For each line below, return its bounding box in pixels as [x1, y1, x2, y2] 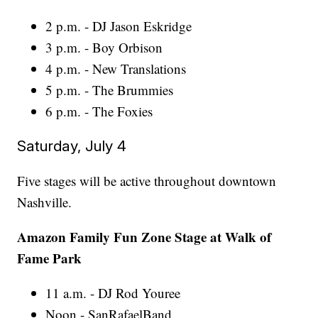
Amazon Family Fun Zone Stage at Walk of [17, 227, 272, 247]
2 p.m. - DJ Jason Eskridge [45, 17, 192, 35]
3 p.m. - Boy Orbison [45, 38, 163, 57]
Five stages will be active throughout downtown [17, 172, 277, 190]
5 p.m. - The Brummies [45, 81, 174, 99]
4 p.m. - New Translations [45, 60, 187, 78]
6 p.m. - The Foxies [45, 102, 153, 121]
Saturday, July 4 [17, 137, 127, 155]
